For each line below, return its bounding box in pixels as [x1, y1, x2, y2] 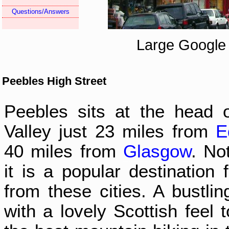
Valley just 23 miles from [4, 121, 216, 142]
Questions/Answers [11, 7, 70, 15]
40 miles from [4, 141, 123, 162]
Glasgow [123, 141, 191, 162]
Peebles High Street [2, 75, 106, 87]
